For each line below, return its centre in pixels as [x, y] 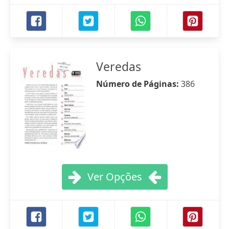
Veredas [119, 66]
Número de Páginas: [139, 84]
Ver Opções [114, 177]
